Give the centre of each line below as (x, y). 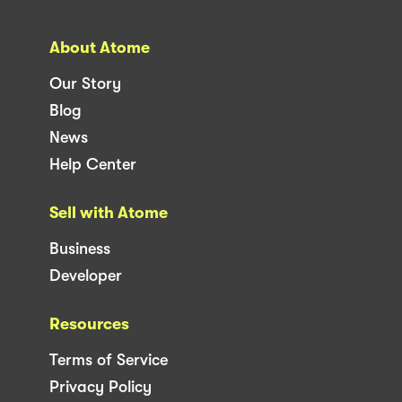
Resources (89, 324)
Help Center (93, 165)
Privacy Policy (100, 387)
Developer (86, 276)
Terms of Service (109, 360)
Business (80, 249)
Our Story (85, 84)
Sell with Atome (109, 213)
